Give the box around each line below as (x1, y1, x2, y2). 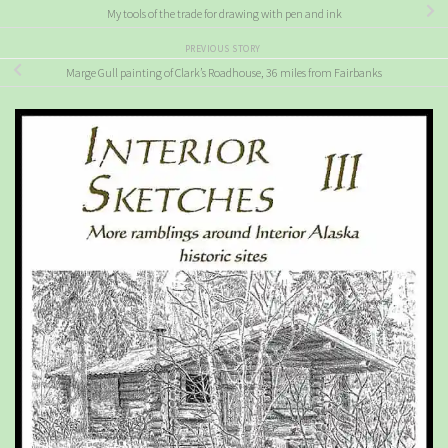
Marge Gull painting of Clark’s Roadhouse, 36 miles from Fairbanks (66, 65, 382, 81)
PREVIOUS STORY (184, 42, 264, 56)
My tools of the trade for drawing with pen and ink (106, 6, 342, 22)
